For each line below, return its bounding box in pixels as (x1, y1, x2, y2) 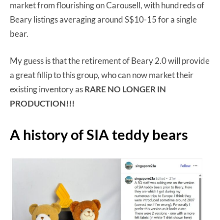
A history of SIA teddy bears (10, 125, 188, 143)
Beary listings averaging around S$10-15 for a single (10, 14, 197, 25)
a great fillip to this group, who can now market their (10, 69, 193, 80)
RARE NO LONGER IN (83, 83, 166, 94)
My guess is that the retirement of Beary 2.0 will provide (10, 55, 210, 66)
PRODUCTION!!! (10, 98, 75, 109)
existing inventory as (10, 83, 83, 94)
